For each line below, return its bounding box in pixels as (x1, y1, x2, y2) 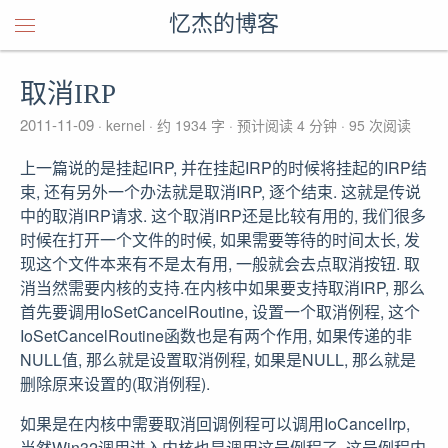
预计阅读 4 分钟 (233, 115, 341, 135)
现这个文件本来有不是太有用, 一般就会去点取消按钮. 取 (20, 252, 420, 275)
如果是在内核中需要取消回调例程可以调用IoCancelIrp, (20, 412, 410, 435)
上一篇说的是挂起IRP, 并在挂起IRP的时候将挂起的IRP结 (20, 156, 427, 179)
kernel (102, 115, 149, 135)
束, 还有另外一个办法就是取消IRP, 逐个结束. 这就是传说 (20, 180, 421, 203)
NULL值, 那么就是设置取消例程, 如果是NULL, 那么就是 (20, 348, 416, 371)
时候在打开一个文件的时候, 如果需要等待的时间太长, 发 (20, 228, 420, 251)
